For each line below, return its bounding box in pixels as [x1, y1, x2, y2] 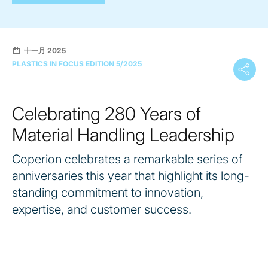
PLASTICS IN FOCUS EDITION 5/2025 [12, 59, 142, 68]
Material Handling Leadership [12, 123, 234, 145]
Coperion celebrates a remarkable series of [12, 151, 242, 166]
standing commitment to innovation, [12, 185, 203, 200]
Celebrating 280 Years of [12, 102, 201, 124]
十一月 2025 [24, 45, 66, 55]
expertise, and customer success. [12, 202, 191, 217]
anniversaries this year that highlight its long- [12, 168, 249, 183]
